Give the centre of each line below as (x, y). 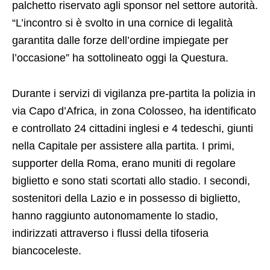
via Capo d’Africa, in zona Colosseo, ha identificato (134, 111)
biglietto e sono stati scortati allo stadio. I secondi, (131, 181)
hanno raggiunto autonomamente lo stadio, (115, 216)
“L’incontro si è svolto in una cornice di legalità (122, 23)
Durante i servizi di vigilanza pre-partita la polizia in (134, 93)
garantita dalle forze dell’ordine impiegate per (120, 40)
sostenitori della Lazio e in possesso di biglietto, (126, 198)
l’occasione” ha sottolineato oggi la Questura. (120, 58)
